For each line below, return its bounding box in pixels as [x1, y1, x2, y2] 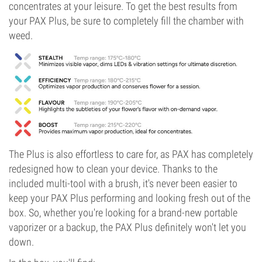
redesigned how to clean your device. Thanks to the [9, 162, 218, 175]
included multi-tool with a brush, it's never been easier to [9, 177, 237, 189]
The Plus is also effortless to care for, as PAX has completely [9, 147, 253, 160]
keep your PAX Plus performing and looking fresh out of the [9, 191, 250, 204]
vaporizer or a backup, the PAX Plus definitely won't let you [9, 220, 246, 233]
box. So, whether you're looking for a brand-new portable [9, 206, 237, 219]
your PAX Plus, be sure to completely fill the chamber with [9, 15, 244, 27]
